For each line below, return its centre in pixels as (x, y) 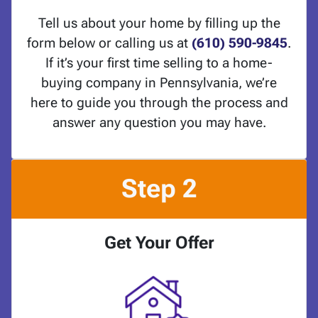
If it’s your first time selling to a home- (159, 63)
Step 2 (159, 189)
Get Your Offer (159, 243)
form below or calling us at (109, 43)
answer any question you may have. (159, 123)
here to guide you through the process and (159, 103)
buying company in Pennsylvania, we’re (159, 83)
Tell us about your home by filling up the (159, 23)
